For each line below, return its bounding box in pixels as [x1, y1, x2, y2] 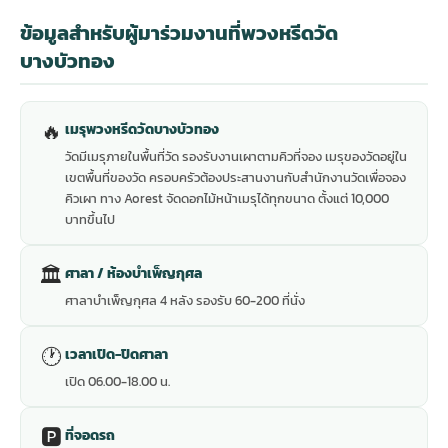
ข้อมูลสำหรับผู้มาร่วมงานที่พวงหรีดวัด [20, 18, 338, 49]
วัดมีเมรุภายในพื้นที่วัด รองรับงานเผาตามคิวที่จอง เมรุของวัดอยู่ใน [65, 147, 407, 167]
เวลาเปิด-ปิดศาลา [65, 344, 168, 365]
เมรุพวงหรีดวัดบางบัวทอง [65, 119, 219, 140]
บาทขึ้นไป [65, 210, 115, 230]
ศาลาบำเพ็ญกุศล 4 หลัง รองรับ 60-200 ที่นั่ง [65, 291, 305, 311]
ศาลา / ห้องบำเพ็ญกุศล [65, 263, 202, 284]
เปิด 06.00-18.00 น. [65, 372, 170, 392]
